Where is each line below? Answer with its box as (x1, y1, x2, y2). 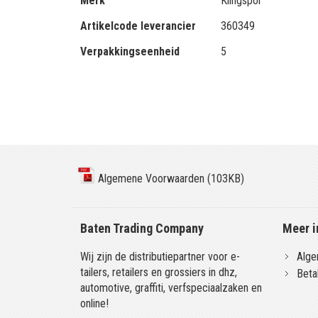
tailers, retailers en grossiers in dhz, (80, 265, 238, 279)
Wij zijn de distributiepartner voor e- (80, 250, 241, 263)
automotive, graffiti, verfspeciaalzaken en (80, 281, 263, 295)
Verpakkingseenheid (80, 45, 180, 58)
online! (80, 297, 109, 310)
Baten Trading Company (80, 221, 204, 236)
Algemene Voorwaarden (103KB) (95, 172, 244, 185)
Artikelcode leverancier (80, 19, 197, 33)
